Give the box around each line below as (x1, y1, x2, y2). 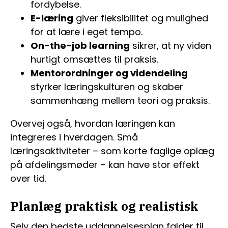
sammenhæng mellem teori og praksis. (31, 94, 210, 107)
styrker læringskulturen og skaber (31, 80, 183, 93)
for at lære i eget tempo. (31, 25, 142, 38)
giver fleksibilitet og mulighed (73, 12, 208, 24)
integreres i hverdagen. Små (10, 131, 138, 144)
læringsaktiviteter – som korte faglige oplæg (10, 145, 214, 157)
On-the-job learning (31, 39, 130, 52)
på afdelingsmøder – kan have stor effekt (10, 158, 199, 171)
